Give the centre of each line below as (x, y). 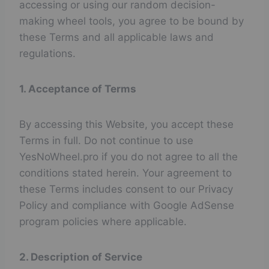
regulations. (47, 53)
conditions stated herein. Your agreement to (125, 173)
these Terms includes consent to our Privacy (126, 189)
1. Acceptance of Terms (78, 89)
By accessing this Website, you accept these (126, 124)
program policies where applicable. (103, 222)
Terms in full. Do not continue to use (106, 141)
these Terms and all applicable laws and (116, 37)
